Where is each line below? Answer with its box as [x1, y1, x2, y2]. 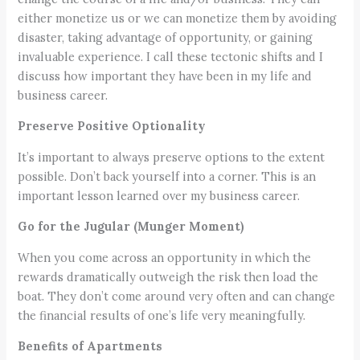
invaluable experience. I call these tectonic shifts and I [18, 48, 324, 64]
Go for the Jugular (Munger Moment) [18, 219, 245, 235]
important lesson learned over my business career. [18, 187, 301, 203]
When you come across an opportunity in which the [18, 249, 312, 265]
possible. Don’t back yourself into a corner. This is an [18, 168, 317, 184]
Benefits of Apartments [18, 338, 163, 354]
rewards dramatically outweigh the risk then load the [18, 268, 319, 284]
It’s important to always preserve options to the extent [18, 149, 325, 165]
